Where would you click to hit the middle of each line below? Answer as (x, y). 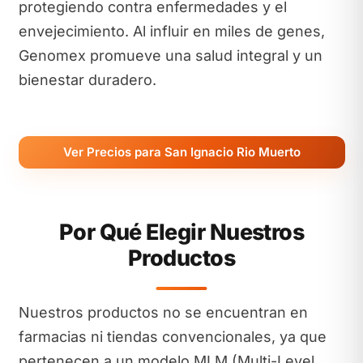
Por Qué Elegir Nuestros (181, 232)
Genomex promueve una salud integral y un (170, 55)
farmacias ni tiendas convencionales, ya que (172, 337)
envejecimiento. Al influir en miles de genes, (171, 31)
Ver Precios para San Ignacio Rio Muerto (181, 152)
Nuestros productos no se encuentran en (163, 312)
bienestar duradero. (87, 79)
